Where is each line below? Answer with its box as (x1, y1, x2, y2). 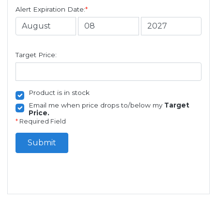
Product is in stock (29, 89, 90, 97)
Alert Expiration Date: (15, 5, 85, 14)
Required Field (18, 118, 66, 125)
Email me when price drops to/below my (29, 101, 164, 109)
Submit (28, 138, 56, 148)
